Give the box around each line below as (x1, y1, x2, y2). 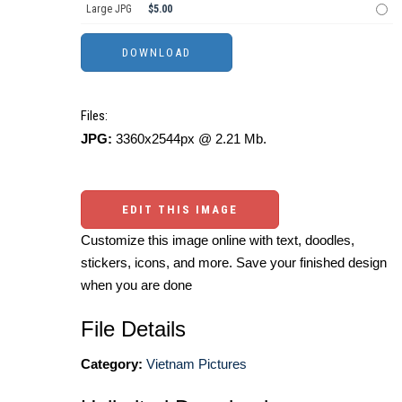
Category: (81, 356, 143, 372)
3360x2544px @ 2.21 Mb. (112, 131, 267, 147)
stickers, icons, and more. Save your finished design (81, 255, 387, 271)
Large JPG (86, 3, 132, 16)
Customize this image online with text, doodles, (81, 232, 354, 249)
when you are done (81, 277, 192, 293)
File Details (81, 317, 186, 342)
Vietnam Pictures (146, 356, 247, 372)
